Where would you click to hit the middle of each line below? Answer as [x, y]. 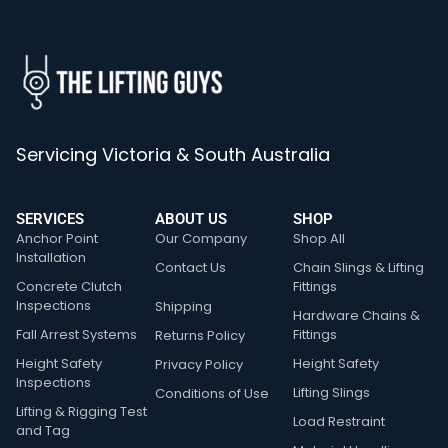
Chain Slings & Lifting [359, 268]
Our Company [200, 239]
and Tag [43, 431]
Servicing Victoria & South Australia [173, 155]
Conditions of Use [211, 394]
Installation [51, 258]
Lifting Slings [332, 393]
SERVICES [50, 219]
